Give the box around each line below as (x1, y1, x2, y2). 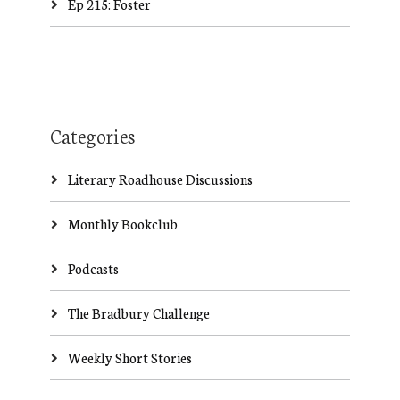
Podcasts (67, 259, 119, 278)
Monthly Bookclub (67, 214, 178, 233)
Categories (49, 121, 135, 149)
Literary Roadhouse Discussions (67, 170, 253, 188)
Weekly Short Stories (67, 348, 192, 367)
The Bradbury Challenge (67, 304, 210, 322)
